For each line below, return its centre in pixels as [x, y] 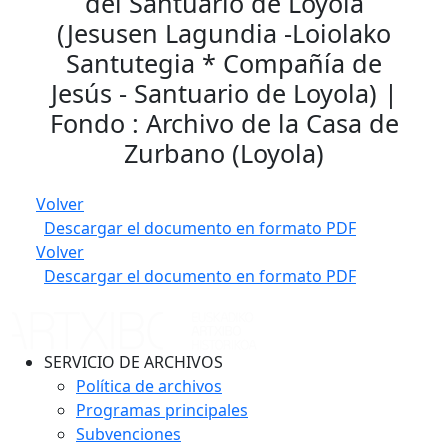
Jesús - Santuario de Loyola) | [224, 93]
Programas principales [162, 410]
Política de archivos [149, 386]
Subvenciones [128, 434]
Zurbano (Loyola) [224, 153]
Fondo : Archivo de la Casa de [224, 123]
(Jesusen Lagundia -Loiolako [224, 33]
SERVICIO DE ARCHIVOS [133, 362]
